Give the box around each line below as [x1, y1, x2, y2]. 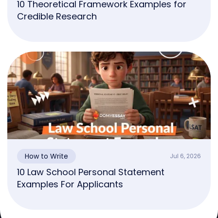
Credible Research [17, 10, 97, 22]
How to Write [25, 151, 68, 161]
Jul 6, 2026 [170, 152, 201, 161]
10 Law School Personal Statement [17, 165, 164, 178]
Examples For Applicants [17, 178, 123, 190]
